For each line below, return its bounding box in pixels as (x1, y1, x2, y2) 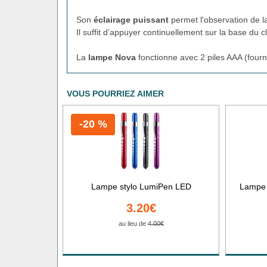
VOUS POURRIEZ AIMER (67, 88, 164, 98)
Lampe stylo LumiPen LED (91, 181, 191, 191)
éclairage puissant (94, 14, 169, 24)
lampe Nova (88, 52, 136, 62)
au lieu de (118, 219, 148, 227)
